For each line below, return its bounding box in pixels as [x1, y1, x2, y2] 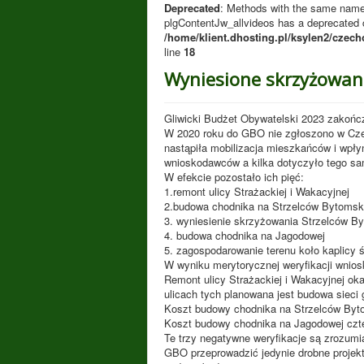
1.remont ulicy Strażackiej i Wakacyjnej [164, 184, 349, 199]
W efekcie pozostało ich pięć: [164, 169, 304, 184]
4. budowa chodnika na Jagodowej [164, 227, 325, 243]
